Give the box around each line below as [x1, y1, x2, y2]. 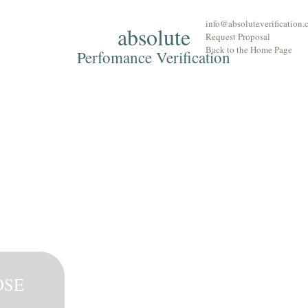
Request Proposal [205, 30, 270, 43]
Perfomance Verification [77, 47, 231, 67]
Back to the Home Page [205, 43, 292, 56]
